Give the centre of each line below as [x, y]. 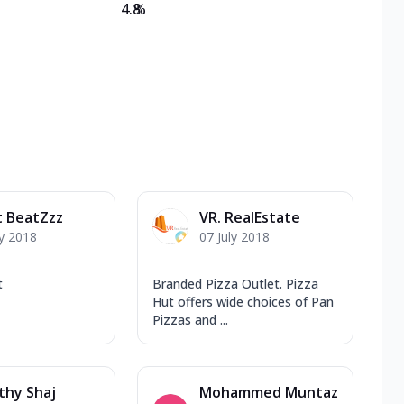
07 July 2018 [234, 236]
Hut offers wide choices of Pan [243, 301]
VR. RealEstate [250, 217]
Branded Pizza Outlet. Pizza [235, 283]
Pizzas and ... [190, 319]
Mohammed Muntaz [269, 392]
